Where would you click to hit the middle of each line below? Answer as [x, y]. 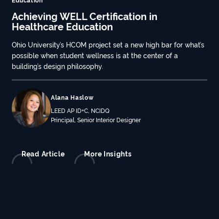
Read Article [43, 153]
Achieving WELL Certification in [85, 16]
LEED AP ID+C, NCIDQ [80, 110]
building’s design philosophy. [57, 66]
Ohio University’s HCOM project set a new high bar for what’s [108, 44]
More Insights [108, 153]
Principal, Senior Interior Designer [96, 119]
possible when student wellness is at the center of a [95, 55]
